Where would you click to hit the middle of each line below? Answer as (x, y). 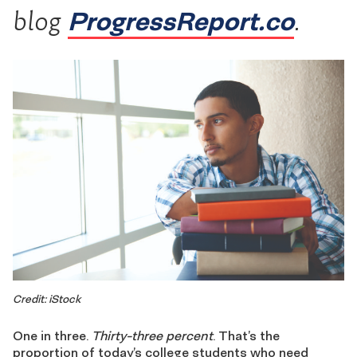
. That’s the (246, 336)
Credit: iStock (47, 300)
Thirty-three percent (152, 336)
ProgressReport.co (181, 21)
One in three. (52, 336)
